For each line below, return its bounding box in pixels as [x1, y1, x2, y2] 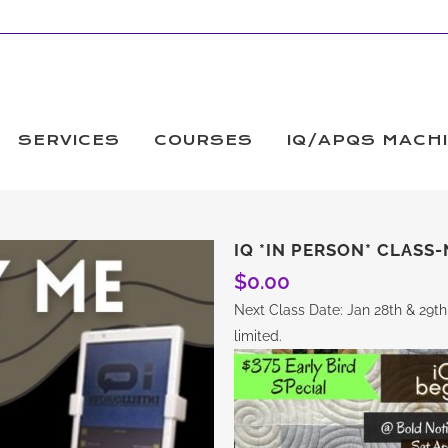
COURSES [154, 131, 253, 149]
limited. [234, 328, 283, 344]
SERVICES [18, 131, 120, 149]
